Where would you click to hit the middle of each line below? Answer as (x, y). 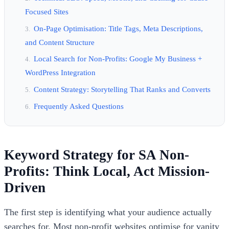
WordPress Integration (60, 73)
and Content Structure (60, 42)
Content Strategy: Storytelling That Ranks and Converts (122, 89)
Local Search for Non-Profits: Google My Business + (118, 59)
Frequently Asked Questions (79, 106)
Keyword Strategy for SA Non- (97, 155)
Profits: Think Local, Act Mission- (107, 171)
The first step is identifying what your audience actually (108, 212)
